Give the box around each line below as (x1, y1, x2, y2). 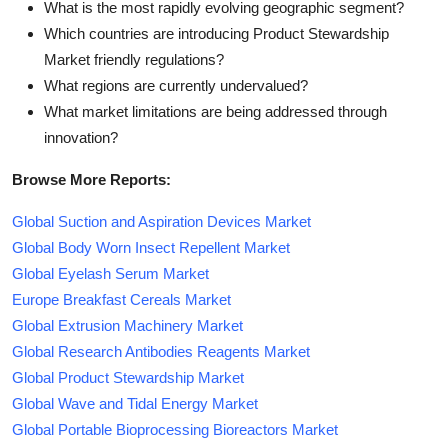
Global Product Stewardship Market (12, 368, 244, 386)
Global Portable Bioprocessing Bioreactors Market (12, 420, 338, 438)
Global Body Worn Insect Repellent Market (12, 238, 290, 256)
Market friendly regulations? (44, 50, 224, 68)
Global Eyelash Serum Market (12, 264, 209, 282)
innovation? (44, 128, 118, 146)
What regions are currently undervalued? (44, 76, 308, 94)
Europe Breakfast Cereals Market (12, 290, 231, 308)
